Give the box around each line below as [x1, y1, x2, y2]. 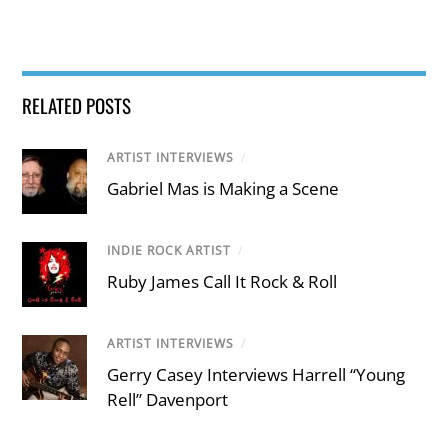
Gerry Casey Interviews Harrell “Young [107, 362, 406, 386]
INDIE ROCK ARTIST [107, 242, 232, 260]
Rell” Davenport [107, 387, 229, 411]
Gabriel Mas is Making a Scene [107, 176, 340, 200]
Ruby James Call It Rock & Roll [107, 269, 338, 293]
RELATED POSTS [22, 91, 132, 120]
